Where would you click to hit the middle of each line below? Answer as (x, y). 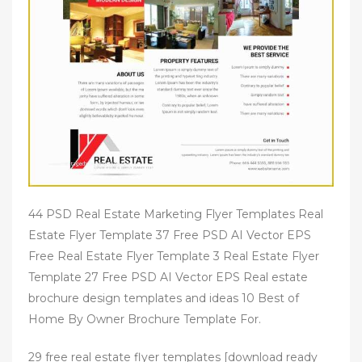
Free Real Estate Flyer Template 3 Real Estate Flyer (174, 256)
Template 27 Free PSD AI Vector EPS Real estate (168, 277)
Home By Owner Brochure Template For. (145, 319)
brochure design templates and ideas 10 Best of (164, 298)
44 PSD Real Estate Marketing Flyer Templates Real (176, 214)
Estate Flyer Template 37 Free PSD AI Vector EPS (170, 235)
